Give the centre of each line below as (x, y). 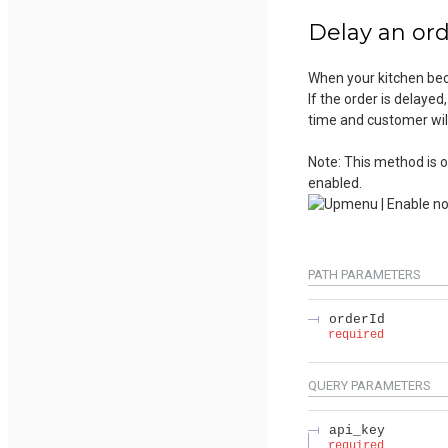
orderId (357, 320)
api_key (357, 431)
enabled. (335, 183)
